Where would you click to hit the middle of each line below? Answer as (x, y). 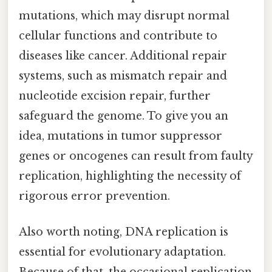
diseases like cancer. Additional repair (123, 56)
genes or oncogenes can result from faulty (136, 156)
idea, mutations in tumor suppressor (121, 136)
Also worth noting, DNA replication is (124, 232)
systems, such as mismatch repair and (123, 76)
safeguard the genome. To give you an (124, 116)
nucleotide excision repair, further (115, 96)
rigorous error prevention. (94, 196)
